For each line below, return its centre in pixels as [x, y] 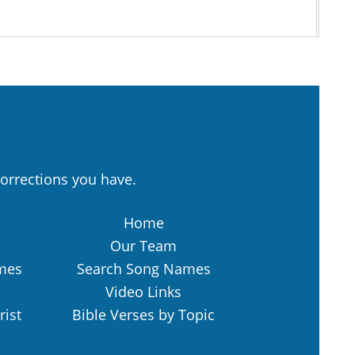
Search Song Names [143, 269]
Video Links [143, 292]
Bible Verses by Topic [143, 315]
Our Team [143, 246]
